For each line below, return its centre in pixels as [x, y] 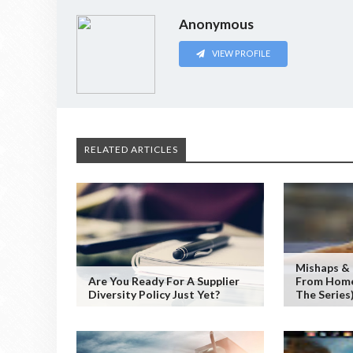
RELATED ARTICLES [131, 149]
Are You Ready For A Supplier [164, 281]
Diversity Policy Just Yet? [154, 294]
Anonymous [216, 24]
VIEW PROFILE [241, 54]
